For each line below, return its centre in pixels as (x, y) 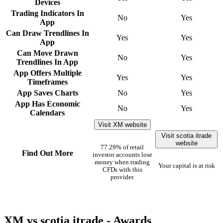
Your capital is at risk (186, 166)
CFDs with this (122, 169)
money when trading (122, 162)
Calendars (47, 112)
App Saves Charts (47, 93)
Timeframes (47, 82)
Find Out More (47, 153)
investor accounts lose (122, 155)
